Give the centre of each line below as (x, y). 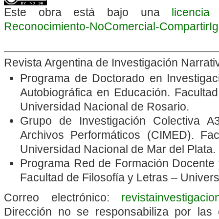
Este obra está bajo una (88, 12)
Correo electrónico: (63, 197)
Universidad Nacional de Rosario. (105, 106)
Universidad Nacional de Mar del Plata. (118, 149)
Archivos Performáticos (80, 135)
